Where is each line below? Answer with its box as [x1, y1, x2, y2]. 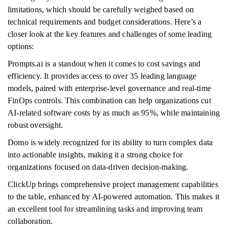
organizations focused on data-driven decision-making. [8, 163, 189, 171]
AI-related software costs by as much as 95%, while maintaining [8, 108, 220, 117]
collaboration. [8, 217, 53, 225]
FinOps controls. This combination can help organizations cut [8, 96, 211, 105]
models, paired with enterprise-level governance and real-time [8, 84, 211, 93]
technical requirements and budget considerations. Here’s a [8, 17, 202, 26]
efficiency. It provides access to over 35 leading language [8, 72, 197, 80]
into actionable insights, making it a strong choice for [8, 150, 182, 159]
